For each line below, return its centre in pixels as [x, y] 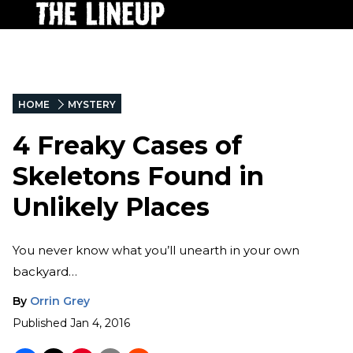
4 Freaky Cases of [127, 146]
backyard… [45, 271]
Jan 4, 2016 [100, 323]
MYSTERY [92, 104]
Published [40, 323]
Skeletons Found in [138, 176]
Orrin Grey [60, 301]
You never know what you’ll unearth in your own [156, 250]
